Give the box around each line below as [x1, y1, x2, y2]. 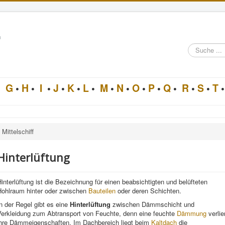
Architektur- [188, 59, 221, 68]
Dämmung [177, 208, 206, 218]
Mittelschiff [2, 127, 34, 136]
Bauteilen [88, 186, 116, 195]
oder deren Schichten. [116, 186, 181, 195]
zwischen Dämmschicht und [110, 199, 194, 209]
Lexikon [188, 68, 210, 77]
